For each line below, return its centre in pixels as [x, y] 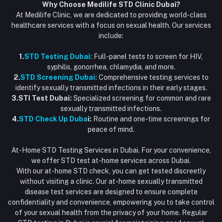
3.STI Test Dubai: [41, 98]
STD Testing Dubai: [58, 56]
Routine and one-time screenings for [151, 119]
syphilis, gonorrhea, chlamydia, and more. [111, 67]
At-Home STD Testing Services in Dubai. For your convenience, [111, 150]
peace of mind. [111, 129]
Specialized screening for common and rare [141, 98]
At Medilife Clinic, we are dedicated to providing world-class [111, 15]
